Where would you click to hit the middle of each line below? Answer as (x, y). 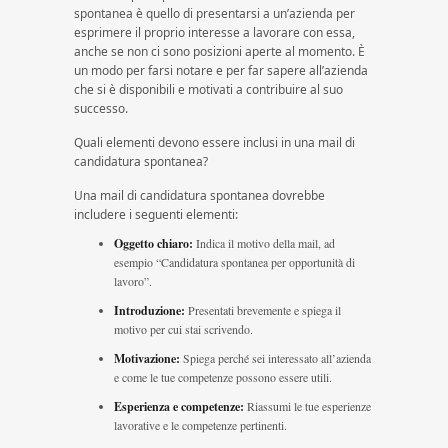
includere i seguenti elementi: (156, 214)
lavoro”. (133, 281)
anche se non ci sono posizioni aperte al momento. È (219, 51)
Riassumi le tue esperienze (307, 406)
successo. (101, 108)
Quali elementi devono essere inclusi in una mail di (214, 142)
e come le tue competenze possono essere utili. (223, 377)
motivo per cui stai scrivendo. (183, 329)
